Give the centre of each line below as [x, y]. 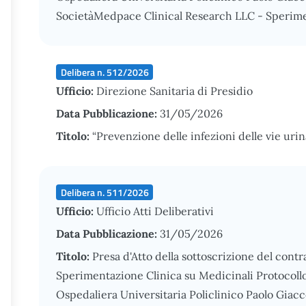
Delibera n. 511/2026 [105, 192]
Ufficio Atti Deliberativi [155, 211]
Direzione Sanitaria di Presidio [175, 91]
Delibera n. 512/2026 [105, 72]
